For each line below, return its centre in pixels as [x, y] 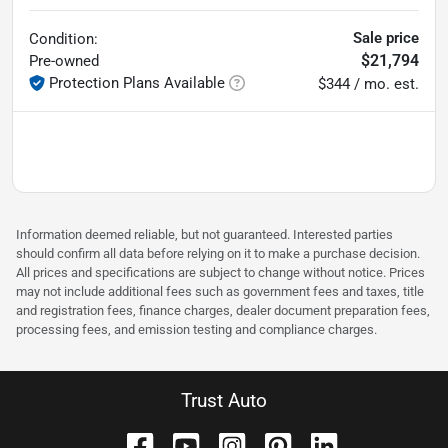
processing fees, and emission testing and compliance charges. [196, 329]
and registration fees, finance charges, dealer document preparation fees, [223, 310]
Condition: [63, 38]
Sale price [386, 37]
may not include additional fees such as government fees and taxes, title [220, 291]
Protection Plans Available [137, 82]
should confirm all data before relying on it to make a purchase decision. [218, 253]
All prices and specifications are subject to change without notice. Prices [220, 272]
